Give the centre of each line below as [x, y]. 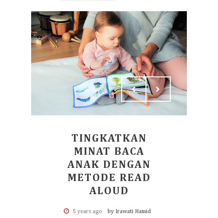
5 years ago [87, 212]
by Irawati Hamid [129, 212]
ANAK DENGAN [109, 165]
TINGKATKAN [109, 139]
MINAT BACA [109, 152]
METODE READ [109, 178]
